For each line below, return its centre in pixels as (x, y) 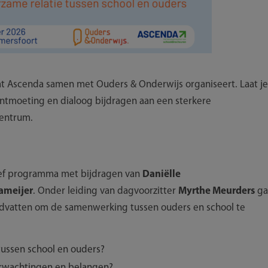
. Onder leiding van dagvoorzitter (106, 191)
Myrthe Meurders (217, 191)
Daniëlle (162, 174)
